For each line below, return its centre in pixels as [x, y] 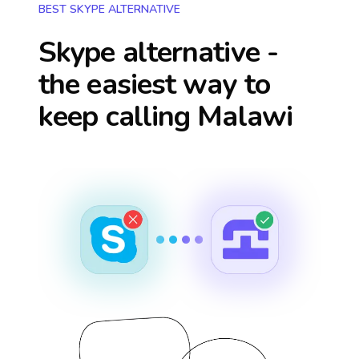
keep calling [118, 117]
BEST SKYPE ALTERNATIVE [109, 9]
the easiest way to [154, 85]
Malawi [245, 117]
